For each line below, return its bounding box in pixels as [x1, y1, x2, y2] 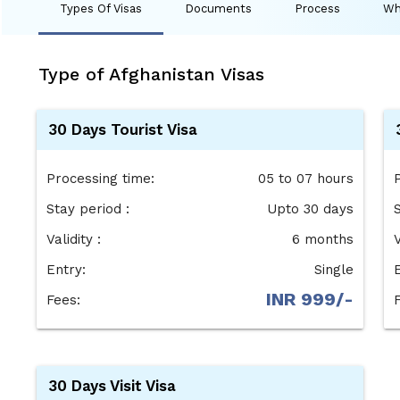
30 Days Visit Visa [47, 377, 176, 396]
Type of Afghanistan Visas [38, 63, 265, 85]
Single [314, 261, 354, 278]
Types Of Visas [60, 2, 143, 15]
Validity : [46, 230, 101, 247]
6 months [292, 230, 354, 247]
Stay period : [46, 200, 129, 217]
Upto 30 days [267, 200, 354, 217]
